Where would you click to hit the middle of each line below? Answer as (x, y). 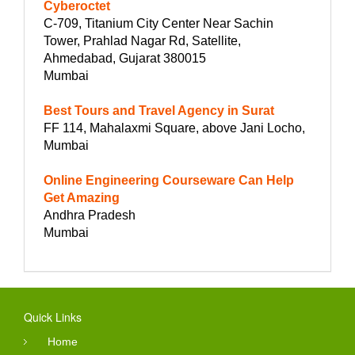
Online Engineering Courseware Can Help (169, 180)
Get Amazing (82, 197)
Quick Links (53, 317)
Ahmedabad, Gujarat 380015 (125, 58)
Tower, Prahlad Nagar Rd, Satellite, (142, 40)
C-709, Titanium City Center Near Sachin (158, 23)
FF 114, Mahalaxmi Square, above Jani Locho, (174, 128)
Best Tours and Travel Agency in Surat (159, 110)
